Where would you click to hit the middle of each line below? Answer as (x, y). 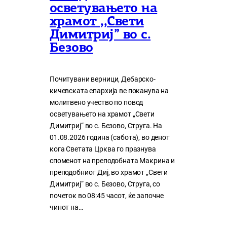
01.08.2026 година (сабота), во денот (110, 138)
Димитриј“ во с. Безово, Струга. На (106, 126)
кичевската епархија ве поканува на (109, 91)
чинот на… (66, 208)
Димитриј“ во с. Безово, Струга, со (105, 184)
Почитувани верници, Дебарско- (103, 80)
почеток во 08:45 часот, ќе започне (107, 196)
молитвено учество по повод (97, 103)
